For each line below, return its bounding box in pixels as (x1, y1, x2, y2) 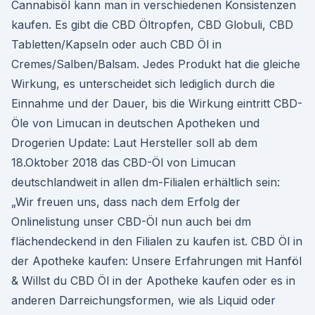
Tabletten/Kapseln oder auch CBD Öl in (11, 37, 221, 51)
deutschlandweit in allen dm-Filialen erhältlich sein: (11, 175, 280, 189)
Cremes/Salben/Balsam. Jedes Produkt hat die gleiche (11, 57, 300, 71)
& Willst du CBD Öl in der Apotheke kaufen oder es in (11, 274, 295, 288)
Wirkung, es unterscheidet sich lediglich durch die (11, 77, 275, 91)
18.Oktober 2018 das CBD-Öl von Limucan (11, 155, 236, 169)
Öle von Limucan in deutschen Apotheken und (11, 116, 259, 130)
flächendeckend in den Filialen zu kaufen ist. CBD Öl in (11, 234, 302, 248)
